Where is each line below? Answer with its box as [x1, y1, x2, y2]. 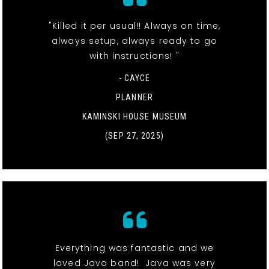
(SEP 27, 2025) [105, 130, 164, 141]
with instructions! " [89, 49, 180, 62]
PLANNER [116, 92, 153, 102]
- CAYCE [118, 73, 151, 83]
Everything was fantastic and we [55, 241, 214, 254]
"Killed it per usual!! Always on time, [48, 19, 221, 32]
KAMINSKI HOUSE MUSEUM [82, 111, 187, 121]
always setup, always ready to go [52, 34, 217, 47]
